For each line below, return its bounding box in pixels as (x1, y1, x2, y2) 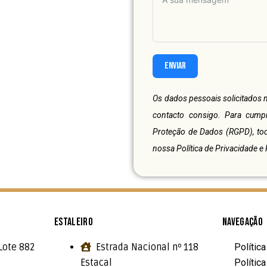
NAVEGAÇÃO (222, 215, 263, 228)
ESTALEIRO (54, 215, 94, 228)
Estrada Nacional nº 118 (95, 241, 198, 253)
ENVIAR (164, 60, 187, 72)
